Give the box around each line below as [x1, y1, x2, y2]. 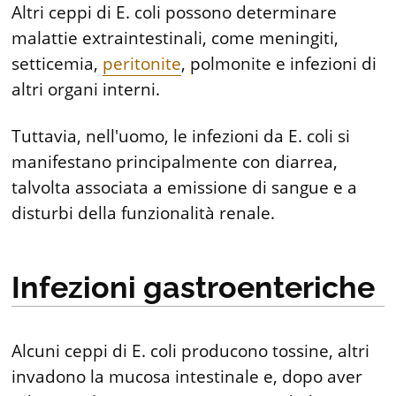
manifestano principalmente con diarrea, [11, 149, 339, 173]
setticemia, [11, 51, 103, 75]
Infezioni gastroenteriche [11, 269, 376, 305]
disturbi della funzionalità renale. [11, 201, 276, 225]
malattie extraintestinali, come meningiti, [11, 26, 339, 49]
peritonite [103, 51, 182, 75]
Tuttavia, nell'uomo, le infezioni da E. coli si [11, 124, 351, 148]
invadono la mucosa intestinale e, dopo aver [11, 364, 363, 388]
